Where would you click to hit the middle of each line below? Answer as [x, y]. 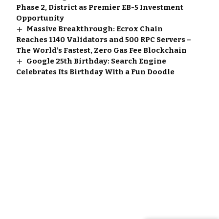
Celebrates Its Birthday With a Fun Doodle [95, 72]
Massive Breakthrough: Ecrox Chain [94, 29]
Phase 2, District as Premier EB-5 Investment [99, 7]
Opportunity [40, 18]
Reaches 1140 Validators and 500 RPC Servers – [103, 39]
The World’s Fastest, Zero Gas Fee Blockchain [101, 50]
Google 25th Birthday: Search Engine [96, 61]
